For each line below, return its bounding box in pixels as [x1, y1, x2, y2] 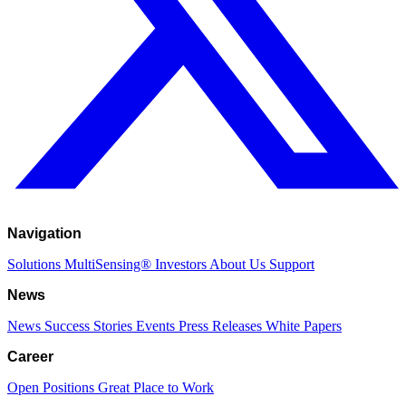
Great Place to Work [98, 380, 214, 396]
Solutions [7, 256, 64, 273]
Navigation [7, 226, 82, 242]
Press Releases [179, 318, 266, 334]
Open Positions [7, 380, 98, 396]
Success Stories [44, 318, 136, 334]
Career [7, 349, 53, 365]
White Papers [266, 318, 342, 334]
